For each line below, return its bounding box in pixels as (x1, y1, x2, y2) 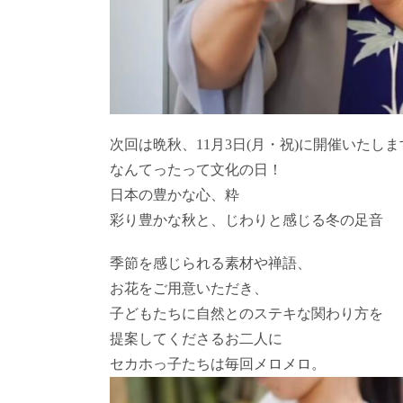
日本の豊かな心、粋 (110, 187, 239, 203)
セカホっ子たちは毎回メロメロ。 (110, 356, 326, 372)
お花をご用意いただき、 (110, 281, 268, 297)
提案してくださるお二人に (110, 331, 282, 347)
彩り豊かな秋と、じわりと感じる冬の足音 (110, 212, 383, 228)
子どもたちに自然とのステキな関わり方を (110, 306, 383, 322)
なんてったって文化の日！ (110, 162, 282, 178)
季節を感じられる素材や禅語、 (110, 255, 311, 272)
